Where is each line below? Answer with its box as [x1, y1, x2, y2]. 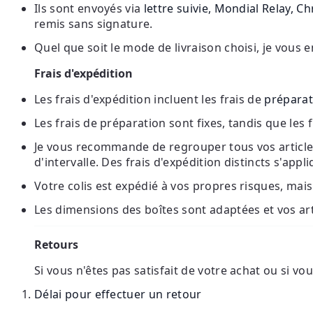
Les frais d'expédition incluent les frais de [34, 91, 265, 107]
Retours [34, 236, 78, 252]
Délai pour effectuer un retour [34, 286, 202, 302]
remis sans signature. [34, 15, 153, 31]
